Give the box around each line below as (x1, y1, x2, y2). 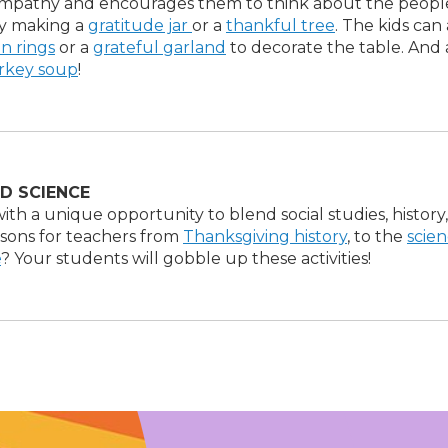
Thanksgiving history (183, 227, 347, 246)
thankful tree (226, 16, 335, 35)
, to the (347, 227, 407, 246)
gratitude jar (88, 16, 192, 35)
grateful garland (93, 38, 226, 57)
